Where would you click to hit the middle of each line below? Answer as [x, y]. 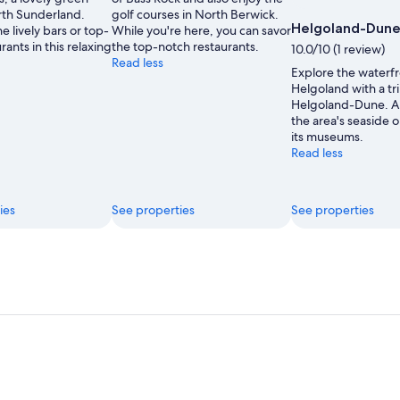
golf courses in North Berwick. [195, 15]
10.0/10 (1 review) [338, 49]
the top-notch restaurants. [185, 47]
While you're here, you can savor [201, 31]
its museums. [327, 136]
